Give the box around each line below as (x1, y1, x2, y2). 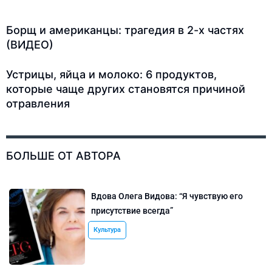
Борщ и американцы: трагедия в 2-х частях (6, 24, 244, 37)
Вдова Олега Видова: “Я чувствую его (91, 191, 243, 202)
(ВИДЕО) (6, 38, 53, 52)
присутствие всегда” (91, 206, 174, 216)
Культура (93, 226, 121, 234)
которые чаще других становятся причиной (6, 83, 245, 96)
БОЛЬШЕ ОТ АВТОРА (6, 149, 121, 163)
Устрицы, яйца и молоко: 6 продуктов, (6, 68, 217, 81)
